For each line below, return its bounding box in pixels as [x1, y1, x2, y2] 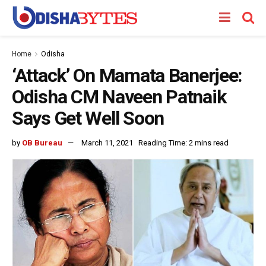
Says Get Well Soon [12, 107, 164, 129]
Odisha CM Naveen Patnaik [12, 85, 226, 108]
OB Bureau [22, 138, 62, 147]
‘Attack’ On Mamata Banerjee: [12, 64, 243, 87]
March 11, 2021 [81, 138, 133, 147]
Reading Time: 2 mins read [138, 138, 229, 147]
